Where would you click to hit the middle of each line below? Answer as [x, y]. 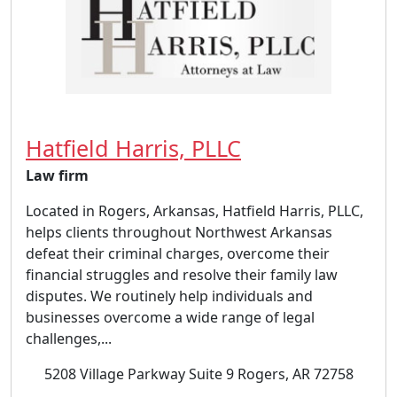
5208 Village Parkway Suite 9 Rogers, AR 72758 [198, 374]
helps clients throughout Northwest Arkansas [179, 232]
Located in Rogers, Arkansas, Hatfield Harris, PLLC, [195, 211]
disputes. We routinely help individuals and [169, 296]
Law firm [57, 175]
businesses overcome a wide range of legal [170, 317]
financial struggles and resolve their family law [182, 275]
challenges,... [69, 339]
